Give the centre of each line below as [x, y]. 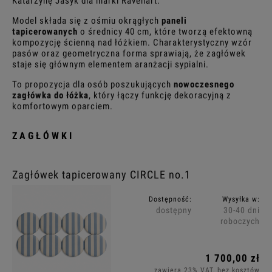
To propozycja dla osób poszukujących [93, 85]
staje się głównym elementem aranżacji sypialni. [110, 65]
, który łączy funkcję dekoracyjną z [160, 96]
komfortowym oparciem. [63, 107]
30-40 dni [241, 210]
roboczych [240, 221]
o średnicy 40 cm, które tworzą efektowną [165, 32]
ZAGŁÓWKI [43, 136]
